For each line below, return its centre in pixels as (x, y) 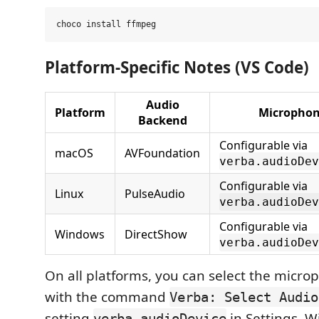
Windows (80, 234)
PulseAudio (155, 194)
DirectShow (156, 234)
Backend (162, 120)
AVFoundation (162, 153)
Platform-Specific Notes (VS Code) (177, 67)
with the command (107, 297)
